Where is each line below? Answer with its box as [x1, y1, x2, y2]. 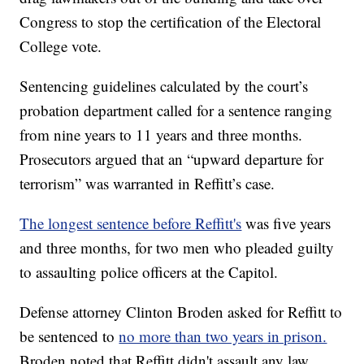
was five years [241, 213, 331, 234]
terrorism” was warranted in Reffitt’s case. [19, 173, 275, 194]
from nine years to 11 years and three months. [19, 124, 303, 145]
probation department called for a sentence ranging [19, 100, 333, 121]
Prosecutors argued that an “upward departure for [19, 149, 324, 170]
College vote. [19, 36, 102, 57]
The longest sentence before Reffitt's [19, 213, 242, 234]
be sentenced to [19, 326, 119, 347]
